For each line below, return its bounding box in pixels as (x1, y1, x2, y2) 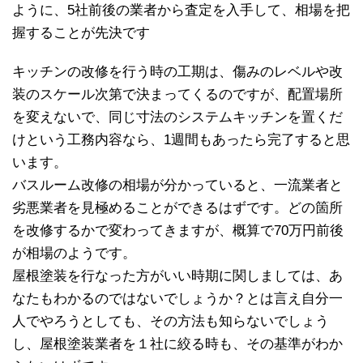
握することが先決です (12, 24, 150, 41)
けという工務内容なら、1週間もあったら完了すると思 (12, 131, 350, 147)
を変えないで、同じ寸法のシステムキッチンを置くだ (12, 109, 343, 125)
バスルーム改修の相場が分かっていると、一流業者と (12, 177, 343, 193)
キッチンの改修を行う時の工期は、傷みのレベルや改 (12, 63, 343, 79)
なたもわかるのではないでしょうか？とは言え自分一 (12, 290, 343, 306)
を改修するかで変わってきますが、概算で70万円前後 (12, 222, 344, 238)
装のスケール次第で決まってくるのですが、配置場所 (12, 86, 343, 102)
